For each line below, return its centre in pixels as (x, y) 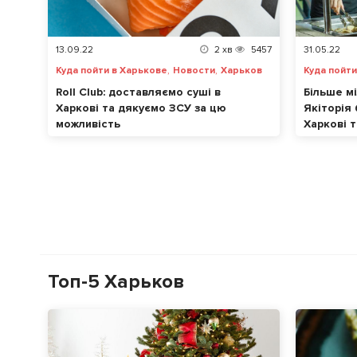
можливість (88, 124)
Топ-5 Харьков (116, 282)
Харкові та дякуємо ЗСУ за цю (141, 108)
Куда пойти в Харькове (112, 71)
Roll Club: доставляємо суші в (138, 92)
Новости (194, 71)
